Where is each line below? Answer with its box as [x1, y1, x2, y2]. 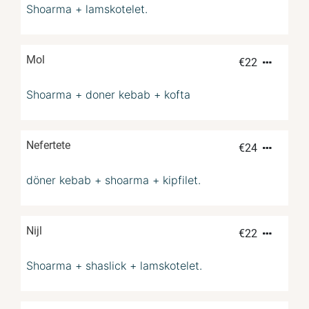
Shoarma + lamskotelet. [26, 2, 148, 17]
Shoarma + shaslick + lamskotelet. [26, 259, 202, 273]
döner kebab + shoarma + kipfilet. [26, 173, 201, 188]
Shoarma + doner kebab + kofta [26, 88, 190, 102]
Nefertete [26, 139, 70, 152]
